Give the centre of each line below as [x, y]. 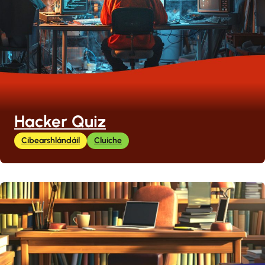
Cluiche [108, 140]
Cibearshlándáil [51, 140]
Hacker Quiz [60, 121]
